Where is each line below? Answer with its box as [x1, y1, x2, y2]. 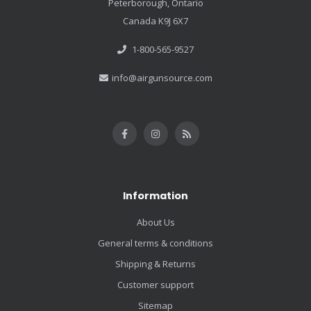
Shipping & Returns [115, 258, 196, 271]
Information [123, 189, 188, 203]
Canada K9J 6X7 [123, 15, 188, 28]
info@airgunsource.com [111, 72, 212, 85]
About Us [136, 216, 175, 229]
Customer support [117, 278, 194, 292]
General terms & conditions [98, 237, 213, 250]
